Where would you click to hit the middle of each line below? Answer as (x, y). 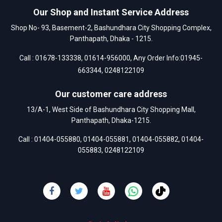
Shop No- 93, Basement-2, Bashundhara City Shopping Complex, (111, 28)
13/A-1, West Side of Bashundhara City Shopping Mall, (111, 110)
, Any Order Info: (155, 58)
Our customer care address (111, 94)
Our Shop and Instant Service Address (111, 12)
